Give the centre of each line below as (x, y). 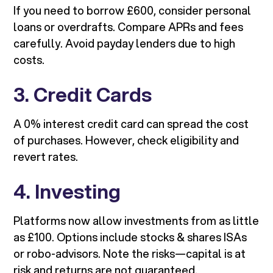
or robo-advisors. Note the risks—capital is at (130, 254)
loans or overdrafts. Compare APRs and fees (129, 27)
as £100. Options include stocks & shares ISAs (130, 237)
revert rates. (46, 157)
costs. (29, 60)
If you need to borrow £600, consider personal (133, 11)
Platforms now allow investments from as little (136, 221)
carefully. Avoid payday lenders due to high (125, 44)
